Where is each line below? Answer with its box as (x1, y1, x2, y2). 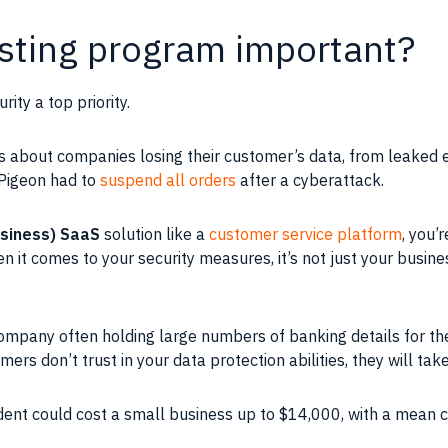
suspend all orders (100, 169, 236, 190)
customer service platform (209, 223, 402, 244)
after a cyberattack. (236, 169, 384, 190)
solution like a (100, 223, 209, 244)
